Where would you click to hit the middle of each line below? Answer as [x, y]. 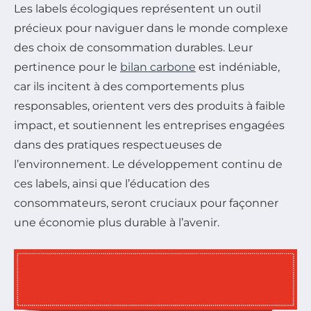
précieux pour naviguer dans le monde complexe [151, 28]
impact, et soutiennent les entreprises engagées [149, 125]
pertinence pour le [67, 67]
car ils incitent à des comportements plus [129, 86]
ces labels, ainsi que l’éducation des [112, 184]
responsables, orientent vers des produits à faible [150, 106]
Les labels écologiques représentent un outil [137, 9]
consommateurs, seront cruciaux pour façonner [146, 203]
